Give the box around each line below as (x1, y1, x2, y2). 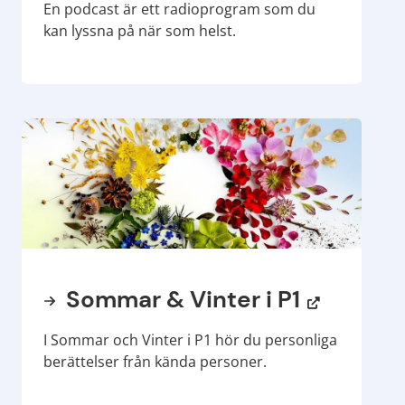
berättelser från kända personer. (43, 352, 267, 372)
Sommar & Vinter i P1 (61, 285, 301, 316)
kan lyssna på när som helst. (43, 21, 236, 42)
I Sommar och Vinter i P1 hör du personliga (43, 330, 337, 351)
